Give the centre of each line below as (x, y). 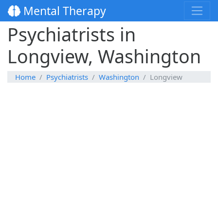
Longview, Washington (104, 56)
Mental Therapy (63, 11)
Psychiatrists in (72, 35)
